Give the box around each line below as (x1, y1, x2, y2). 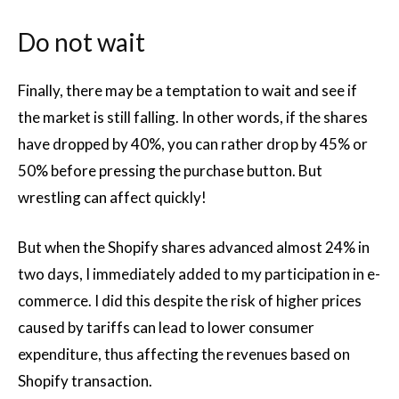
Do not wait (18, 27, 145, 57)
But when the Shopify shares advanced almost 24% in (18, 238, 370, 256)
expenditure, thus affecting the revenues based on (18, 345, 350, 363)
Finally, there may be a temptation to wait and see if (18, 81, 357, 100)
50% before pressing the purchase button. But (18, 161, 322, 180)
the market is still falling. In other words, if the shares (18, 108, 368, 126)
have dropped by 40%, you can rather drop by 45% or (18, 134, 368, 153)
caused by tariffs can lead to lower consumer (18, 318, 314, 337)
